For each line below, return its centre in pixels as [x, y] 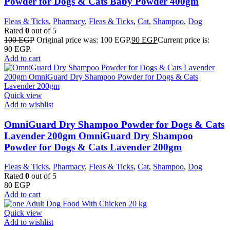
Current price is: [184, 40]
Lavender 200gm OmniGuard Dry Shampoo [99, 136]
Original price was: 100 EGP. [84, 40]
